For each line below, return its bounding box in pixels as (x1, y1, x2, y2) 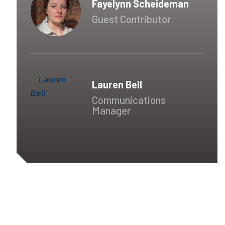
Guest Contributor (92, 12, 171, 25)
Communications (92, 93, 166, 106)
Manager (92, 104, 131, 117)
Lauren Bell (92, 78, 142, 90)
